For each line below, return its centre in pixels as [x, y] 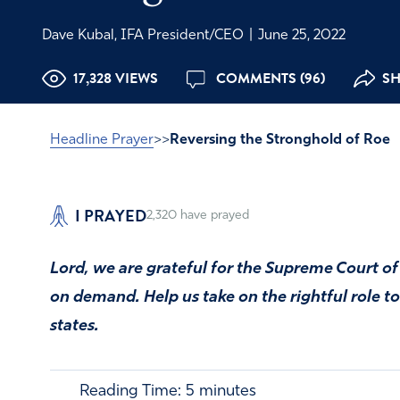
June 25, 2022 [300, 35]
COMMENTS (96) [268, 78]
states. [75, 327]
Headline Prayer [102, 140]
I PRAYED [111, 215]
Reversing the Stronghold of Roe [280, 140]
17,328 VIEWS [115, 78]
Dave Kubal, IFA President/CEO [144, 35]
